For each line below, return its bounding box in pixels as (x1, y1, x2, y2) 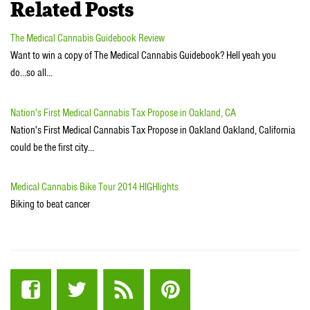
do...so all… (10, 66, 53, 80)
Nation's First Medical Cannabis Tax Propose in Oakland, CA (10, 105, 236, 120)
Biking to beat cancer (10, 197, 90, 212)
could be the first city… (10, 140, 94, 154)
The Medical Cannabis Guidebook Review (10, 31, 165, 46)
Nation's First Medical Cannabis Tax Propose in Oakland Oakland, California (10, 122, 295, 137)
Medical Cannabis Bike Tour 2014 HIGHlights (10, 180, 179, 194)
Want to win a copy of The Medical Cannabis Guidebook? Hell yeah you (10, 48, 276, 63)
